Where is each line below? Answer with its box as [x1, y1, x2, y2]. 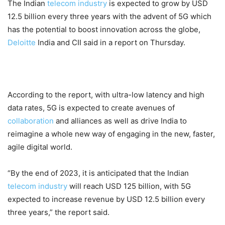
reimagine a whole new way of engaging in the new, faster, [8, 129, 215, 139]
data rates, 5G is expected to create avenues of [8, 103, 175, 113]
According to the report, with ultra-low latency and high [8, 90, 204, 100]
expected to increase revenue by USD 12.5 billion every [8, 194, 205, 204]
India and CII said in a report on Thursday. [36, 38, 185, 48]
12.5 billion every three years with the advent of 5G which [8, 12, 211, 22]
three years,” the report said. [8, 207, 109, 217]
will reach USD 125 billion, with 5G [67, 181, 191, 191]
